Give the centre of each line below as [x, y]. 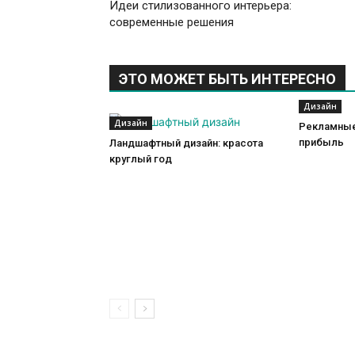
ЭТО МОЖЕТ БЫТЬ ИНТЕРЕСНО [227, 79]
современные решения [172, 23]
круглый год [141, 159]
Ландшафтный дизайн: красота [186, 143]
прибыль [321, 143]
